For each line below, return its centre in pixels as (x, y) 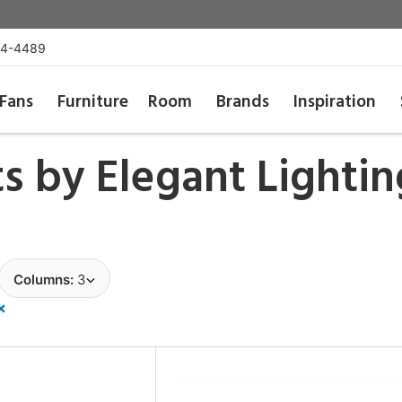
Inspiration (335, 102)
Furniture (92, 102)
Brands (243, 102)
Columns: (45, 280)
